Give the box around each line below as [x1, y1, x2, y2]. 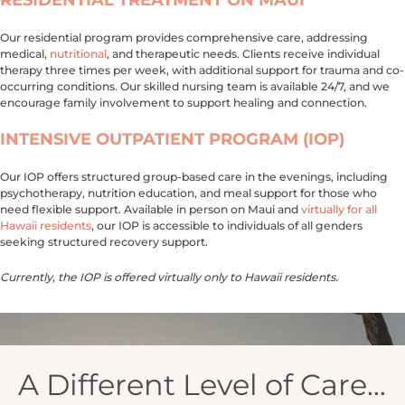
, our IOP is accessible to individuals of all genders [91, 219, 363, 233]
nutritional [50, 46, 107, 61]
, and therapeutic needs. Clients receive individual [107, 46, 380, 61]
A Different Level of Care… [18, 366, 386, 402]
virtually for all [301, 202, 377, 217]
